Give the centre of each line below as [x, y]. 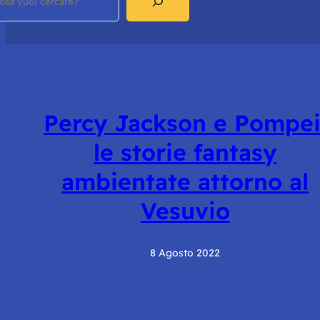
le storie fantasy [185, 152]
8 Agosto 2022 [185, 252]
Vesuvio [185, 211]
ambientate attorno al [185, 182]
